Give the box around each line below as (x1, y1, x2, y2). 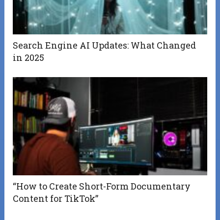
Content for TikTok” (13, 192, 99, 204)
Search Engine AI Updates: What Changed (13, 39, 196, 51)
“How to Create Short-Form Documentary (13, 180, 191, 192)
